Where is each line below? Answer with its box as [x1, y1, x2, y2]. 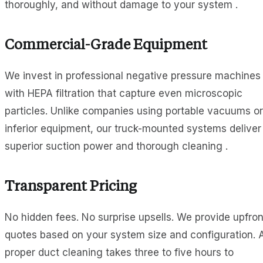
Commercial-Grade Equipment [5, 39, 207, 53]
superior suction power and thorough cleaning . [5, 140, 228, 153]
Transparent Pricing [5, 180, 137, 195]
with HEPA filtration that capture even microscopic [5, 87, 242, 100]
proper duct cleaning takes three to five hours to [5, 247, 234, 259]
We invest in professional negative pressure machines [5, 70, 261, 82]
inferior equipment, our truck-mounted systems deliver [5, 123, 261, 135]
